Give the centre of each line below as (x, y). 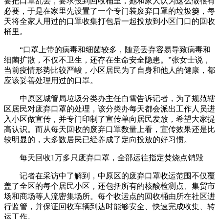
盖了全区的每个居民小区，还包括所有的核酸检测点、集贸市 (109, 186)
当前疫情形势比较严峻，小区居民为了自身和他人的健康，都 (109, 70)
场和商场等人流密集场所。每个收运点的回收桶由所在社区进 (109, 196)
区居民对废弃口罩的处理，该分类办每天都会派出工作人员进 (109, 109)
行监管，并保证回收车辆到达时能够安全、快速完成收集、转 (109, 206)
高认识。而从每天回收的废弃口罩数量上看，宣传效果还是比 (109, 129)
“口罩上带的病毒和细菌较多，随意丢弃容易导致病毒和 (107, 49)
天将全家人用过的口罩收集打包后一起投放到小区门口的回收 (109, 21)
